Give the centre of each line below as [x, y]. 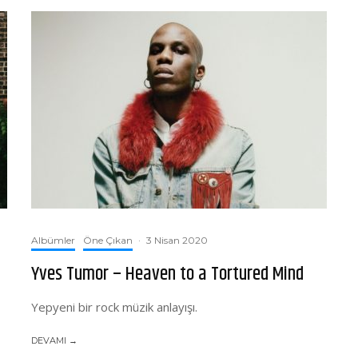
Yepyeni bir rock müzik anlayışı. [114, 307]
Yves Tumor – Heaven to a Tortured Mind [167, 274]
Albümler [53, 240]
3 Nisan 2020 [177, 240]
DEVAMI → [54, 340]
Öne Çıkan [108, 240]
